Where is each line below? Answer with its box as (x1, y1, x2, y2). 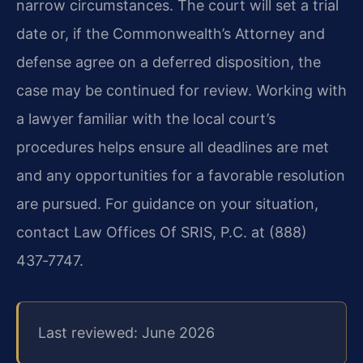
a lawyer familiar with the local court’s (16, 110, 275, 128)
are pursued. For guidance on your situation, (16, 195, 318, 213)
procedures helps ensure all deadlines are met (16, 139, 329, 156)
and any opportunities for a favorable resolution (16, 167, 345, 185)
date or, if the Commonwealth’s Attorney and (16, 25, 325, 43)
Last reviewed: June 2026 (38, 324, 215, 342)
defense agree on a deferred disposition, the (16, 53, 321, 71)
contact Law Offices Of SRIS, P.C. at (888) (16, 224, 307, 241)
